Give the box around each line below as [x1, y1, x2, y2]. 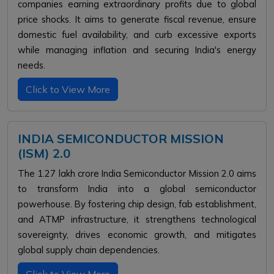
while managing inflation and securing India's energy [18, 44, 256, 56]
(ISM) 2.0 [18, 146, 70, 161]
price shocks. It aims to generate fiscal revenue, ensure [18, 13, 256, 25]
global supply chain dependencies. [18, 244, 160, 256]
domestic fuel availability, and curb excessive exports [18, 29, 256, 40]
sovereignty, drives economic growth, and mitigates [18, 229, 256, 240]
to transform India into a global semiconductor [18, 183, 256, 194]
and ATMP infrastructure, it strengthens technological [18, 213, 256, 225]
